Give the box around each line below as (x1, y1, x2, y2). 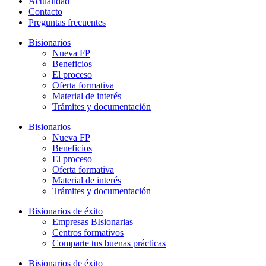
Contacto (28, 7, 62, 17)
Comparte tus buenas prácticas (52, 238, 166, 249)
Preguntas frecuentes (28, 17, 106, 28)
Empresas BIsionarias (52, 217, 133, 227)
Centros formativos (52, 227, 123, 238)
